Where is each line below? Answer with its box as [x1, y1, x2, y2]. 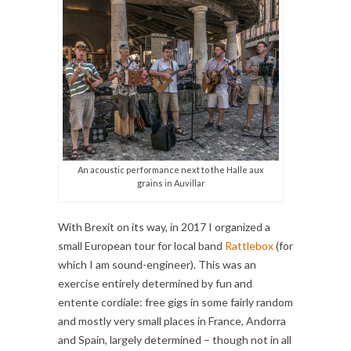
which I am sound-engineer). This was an [58, 258, 256, 272]
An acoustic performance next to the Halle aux [78, 165, 264, 175]
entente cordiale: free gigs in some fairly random [58, 295, 293, 309]
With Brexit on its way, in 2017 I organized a [58, 220, 270, 234]
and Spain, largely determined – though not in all [58, 333, 291, 347]
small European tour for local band [58, 239, 225, 253]
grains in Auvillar [136, 178, 205, 189]
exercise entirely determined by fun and [58, 277, 252, 291]
